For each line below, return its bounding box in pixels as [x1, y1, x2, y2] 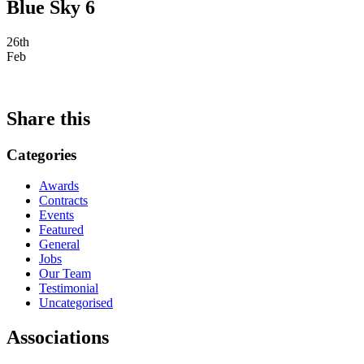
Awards [39, 179, 79, 193]
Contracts [39, 193, 88, 208]
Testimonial [39, 281, 98, 296]
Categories [6, 145, 76, 163]
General [39, 237, 80, 252]
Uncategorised [39, 296, 113, 310]
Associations [6, 327, 109, 349]
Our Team [39, 266, 91, 281]
